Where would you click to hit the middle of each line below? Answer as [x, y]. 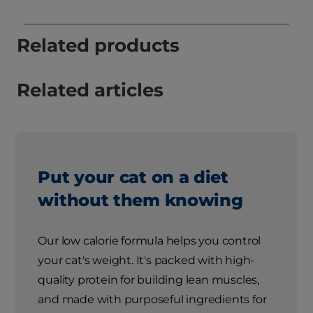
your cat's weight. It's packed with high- [146, 260]
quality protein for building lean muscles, [149, 279]
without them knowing [140, 200]
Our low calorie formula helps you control [150, 240]
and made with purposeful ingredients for [152, 299]
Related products [98, 46]
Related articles [90, 90]
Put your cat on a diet [133, 177]
